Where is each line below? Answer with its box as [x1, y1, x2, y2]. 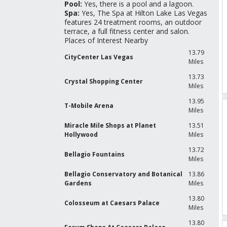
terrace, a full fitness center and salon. [64, 26, 190, 36]
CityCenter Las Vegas [64, 53, 133, 61]
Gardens [64, 179, 92, 187]
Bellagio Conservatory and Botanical [64, 170, 182, 178]
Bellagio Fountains [64, 150, 125, 159]
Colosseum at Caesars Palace [64, 199, 160, 207]
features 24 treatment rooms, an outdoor [64, 17, 202, 27]
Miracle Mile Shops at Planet [64, 121, 156, 130]
